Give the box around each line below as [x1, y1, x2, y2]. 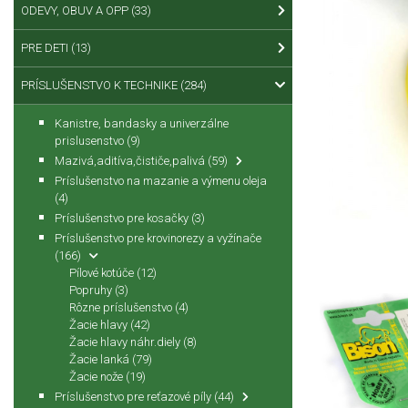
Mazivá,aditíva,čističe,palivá [55, 153, 208, 168]
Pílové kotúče [69, 265, 137, 280]
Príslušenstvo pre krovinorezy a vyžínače [55, 230, 261, 245]
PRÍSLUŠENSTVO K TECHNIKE [21, 77, 180, 92]
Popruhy [69, 282, 115, 297]
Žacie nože [69, 369, 126, 383]
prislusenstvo [55, 133, 127, 148]
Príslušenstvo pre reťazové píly [55, 389, 214, 403]
